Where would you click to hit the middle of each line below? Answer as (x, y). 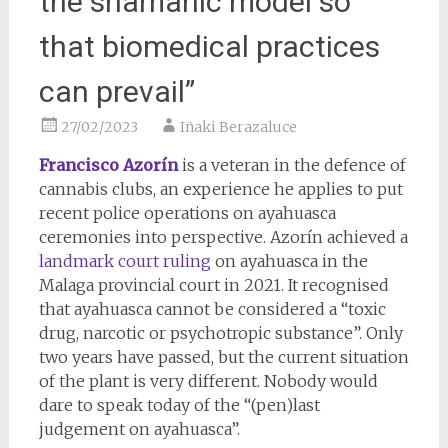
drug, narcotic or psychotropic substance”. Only (220, 333)
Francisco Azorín (108, 165)
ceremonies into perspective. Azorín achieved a (223, 237)
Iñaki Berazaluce (238, 127)
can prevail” (116, 92)
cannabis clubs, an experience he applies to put (220, 189)
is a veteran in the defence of (291, 165)
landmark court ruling (126, 261)
